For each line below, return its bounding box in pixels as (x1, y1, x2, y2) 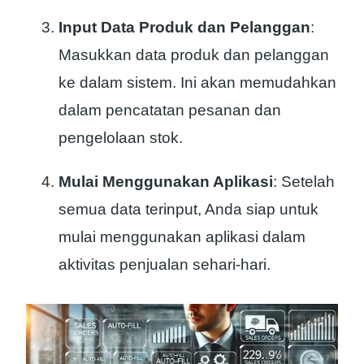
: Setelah (273, 173, 335, 191)
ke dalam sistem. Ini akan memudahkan (58, 74, 336, 92)
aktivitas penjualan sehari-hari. (58, 256, 271, 274)
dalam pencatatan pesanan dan (58, 102, 281, 119)
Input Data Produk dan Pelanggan (58, 19, 310, 37)
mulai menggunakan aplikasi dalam (58, 228, 305, 246)
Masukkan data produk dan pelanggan (58, 46, 329, 64)
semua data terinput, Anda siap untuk (58, 201, 318, 219)
